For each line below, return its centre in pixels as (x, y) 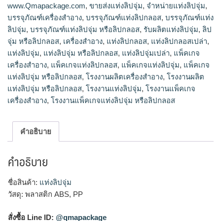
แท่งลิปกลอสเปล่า (179, 41)
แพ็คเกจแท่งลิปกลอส (84, 65)
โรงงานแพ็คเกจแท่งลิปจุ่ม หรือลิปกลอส (113, 100)
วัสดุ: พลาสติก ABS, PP (45, 194)
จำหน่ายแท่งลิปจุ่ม (176, 6)
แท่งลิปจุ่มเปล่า (146, 53)
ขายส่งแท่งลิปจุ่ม (116, 6)
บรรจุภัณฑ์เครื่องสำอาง (45, 18)
